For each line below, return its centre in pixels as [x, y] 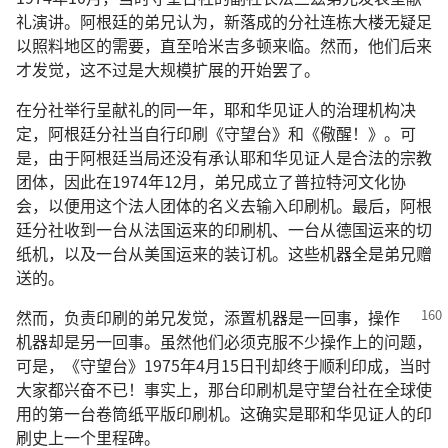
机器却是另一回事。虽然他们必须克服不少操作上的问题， [224, 341]
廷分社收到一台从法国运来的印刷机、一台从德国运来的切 [224, 229]
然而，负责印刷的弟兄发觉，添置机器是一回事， [192, 317]
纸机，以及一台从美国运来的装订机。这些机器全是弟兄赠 [224, 253]
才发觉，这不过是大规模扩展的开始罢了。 [168, 69]
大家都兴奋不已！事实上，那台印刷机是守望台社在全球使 [224, 389]
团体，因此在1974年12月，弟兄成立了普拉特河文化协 [211, 181]
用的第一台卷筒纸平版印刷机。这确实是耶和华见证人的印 [224, 413]
